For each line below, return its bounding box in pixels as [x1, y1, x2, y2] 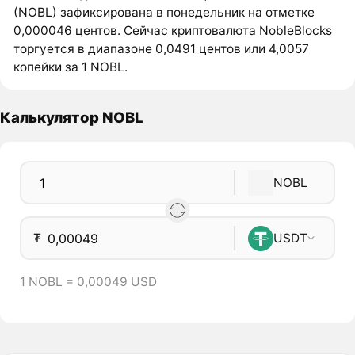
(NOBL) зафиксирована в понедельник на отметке [13, 4, 315, 20]
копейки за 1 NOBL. [13, 59, 128, 74]
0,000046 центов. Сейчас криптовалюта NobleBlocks [13, 22, 333, 38]
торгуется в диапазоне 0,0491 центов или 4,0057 [13, 40, 310, 56]
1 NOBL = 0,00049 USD [19, 273, 157, 289]
